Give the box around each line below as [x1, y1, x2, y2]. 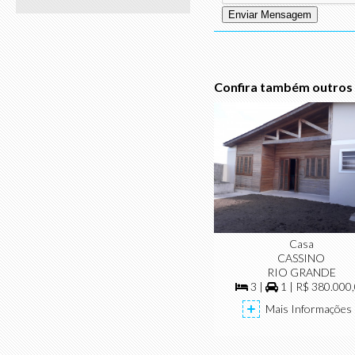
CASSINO [277, 251, 325, 265]
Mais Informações [265, 302, 352, 316]
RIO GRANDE [266, 265, 336, 280]
